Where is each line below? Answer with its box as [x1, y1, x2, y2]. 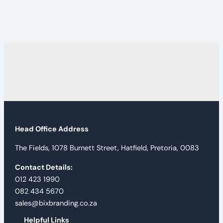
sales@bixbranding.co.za [14, 198, 97, 208]
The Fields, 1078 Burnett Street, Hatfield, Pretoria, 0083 [14, 143, 199, 153]
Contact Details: [14, 162, 73, 172]
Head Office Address [14, 124, 89, 134]
